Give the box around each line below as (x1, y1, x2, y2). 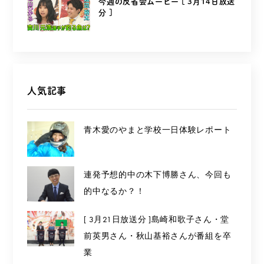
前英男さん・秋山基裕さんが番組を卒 (84, 230, 232, 242)
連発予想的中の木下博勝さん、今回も (84, 169, 232, 180)
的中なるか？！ (84, 186, 145, 197)
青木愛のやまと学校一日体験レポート (84, 124, 232, 136)
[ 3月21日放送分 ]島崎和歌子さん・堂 (84, 214, 230, 225)
